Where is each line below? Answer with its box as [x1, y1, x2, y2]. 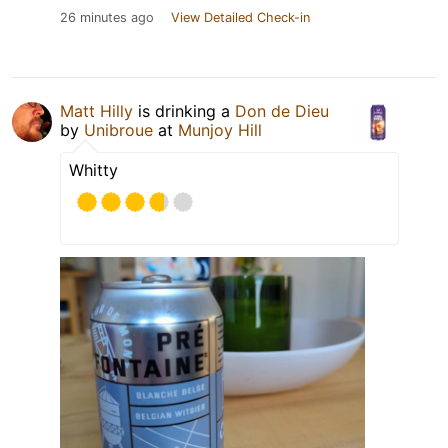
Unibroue [84, 119, 153, 140]
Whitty [69, 159, 118, 180]
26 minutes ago [60, 9, 154, 25]
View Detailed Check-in [171, 9, 310, 25]
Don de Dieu [235, 100, 329, 121]
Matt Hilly [60, 100, 133, 121]
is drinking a [133, 100, 235, 121]
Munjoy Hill [178, 119, 262, 140]
